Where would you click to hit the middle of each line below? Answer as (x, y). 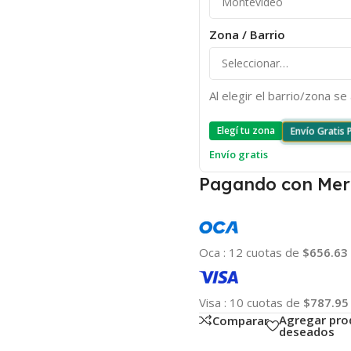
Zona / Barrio (247, 34)
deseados (306, 331)
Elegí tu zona (246, 130)
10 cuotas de (266, 302)
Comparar (240, 320)
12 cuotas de (265, 252)
